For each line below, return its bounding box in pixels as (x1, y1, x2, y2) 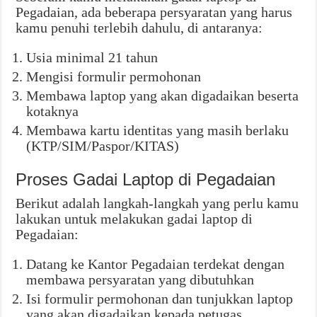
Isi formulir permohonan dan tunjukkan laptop (26, 291, 294, 307)
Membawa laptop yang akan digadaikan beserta (26, 88, 299, 104)
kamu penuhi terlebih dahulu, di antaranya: (16, 20, 263, 36)
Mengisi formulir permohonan (26, 69, 202, 85)
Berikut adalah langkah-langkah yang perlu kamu (16, 195, 299, 212)
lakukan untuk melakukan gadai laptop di (16, 211, 253, 227)
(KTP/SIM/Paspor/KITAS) (26, 138, 180, 154)
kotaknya (26, 103, 79, 120)
